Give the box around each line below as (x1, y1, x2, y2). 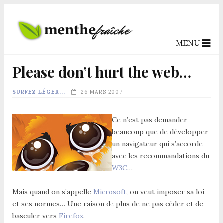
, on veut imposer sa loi (126, 187, 204, 196)
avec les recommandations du (111, 151, 209, 160)
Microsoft (93, 187, 126, 196)
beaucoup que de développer (111, 127, 208, 136)
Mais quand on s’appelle (12, 187, 93, 196)
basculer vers (12, 211, 59, 220)
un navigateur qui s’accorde (111, 139, 203, 148)
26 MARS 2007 (80, 88, 123, 95)
